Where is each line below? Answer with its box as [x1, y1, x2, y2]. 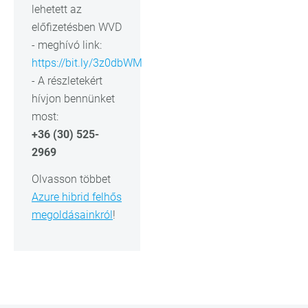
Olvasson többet [32, 172, 111, 186]
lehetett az [32, 2, 82, 16]
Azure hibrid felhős [32, 190, 122, 203]
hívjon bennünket [32, 91, 115, 105]
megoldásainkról [32, 208, 113, 221]
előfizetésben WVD [32, 20, 122, 34]
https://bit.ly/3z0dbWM [32, 56, 142, 69]
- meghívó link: [32, 38, 102, 52]
